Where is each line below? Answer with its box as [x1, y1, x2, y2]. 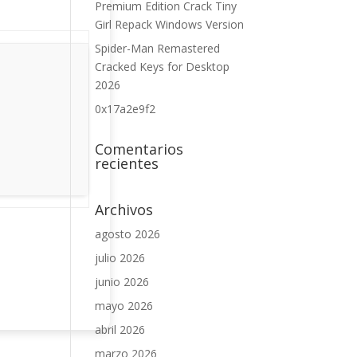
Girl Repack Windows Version [95, 17, 245, 32]
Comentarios [95, 139, 184, 159]
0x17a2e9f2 [95, 101, 156, 116]
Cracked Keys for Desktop [95, 59, 230, 74]
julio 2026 [95, 250, 146, 265]
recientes [95, 154, 159, 173]
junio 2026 [95, 274, 150, 289]
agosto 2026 [95, 226, 161, 241]
